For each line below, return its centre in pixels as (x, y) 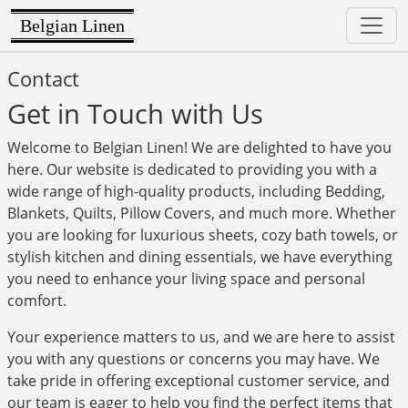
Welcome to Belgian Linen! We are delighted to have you (199, 148)
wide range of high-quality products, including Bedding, (196, 191)
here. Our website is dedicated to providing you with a (192, 169)
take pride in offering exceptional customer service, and (199, 381)
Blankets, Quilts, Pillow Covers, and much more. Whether (202, 213)
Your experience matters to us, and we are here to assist (201, 337)
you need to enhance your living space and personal (186, 279)
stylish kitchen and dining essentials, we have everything (200, 257)
